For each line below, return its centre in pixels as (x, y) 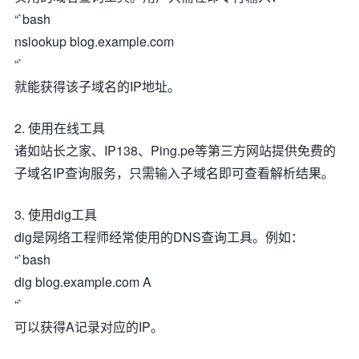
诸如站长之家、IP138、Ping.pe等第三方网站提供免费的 (175, 150)
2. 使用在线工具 (60, 128)
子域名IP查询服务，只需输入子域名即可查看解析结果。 (174, 173)
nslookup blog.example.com (94, 41)
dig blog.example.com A (83, 282)
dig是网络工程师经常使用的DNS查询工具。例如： (159, 237)
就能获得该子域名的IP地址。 (97, 86)
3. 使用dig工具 (56, 214)
